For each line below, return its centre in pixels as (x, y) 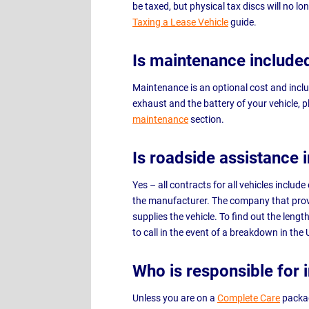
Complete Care (249, 298)
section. (206, 119)
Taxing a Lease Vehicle (180, 22)
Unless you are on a (175, 298)
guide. (243, 22)
